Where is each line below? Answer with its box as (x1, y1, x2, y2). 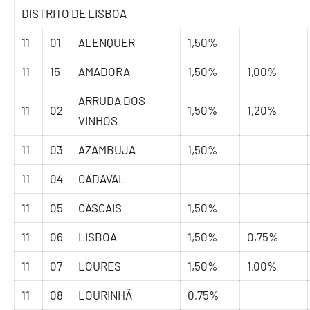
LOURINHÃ (78, 288, 133, 302)
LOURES (78, 259, 122, 273)
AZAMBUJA (78, 143, 136, 157)
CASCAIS (78, 201, 122, 215)
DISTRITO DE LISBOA (21, 6, 127, 21)
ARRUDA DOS (78, 93, 146, 108)
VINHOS (78, 113, 118, 128)
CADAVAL (78, 172, 126, 186)
